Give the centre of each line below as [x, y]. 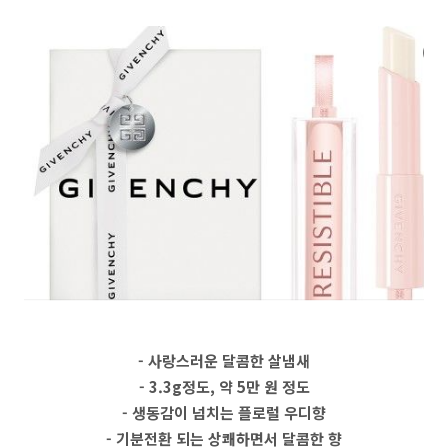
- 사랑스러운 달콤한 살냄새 [224, 360]
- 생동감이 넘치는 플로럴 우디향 [224, 412]
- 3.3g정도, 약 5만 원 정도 [224, 386]
